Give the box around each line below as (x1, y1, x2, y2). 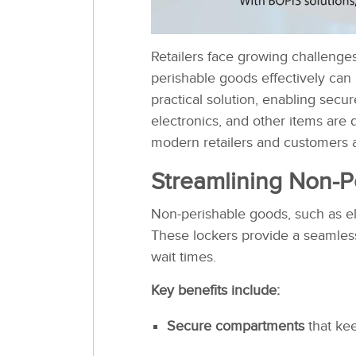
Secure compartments (167, 317, 304, 335)
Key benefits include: (151, 281, 280, 299)
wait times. (151, 248, 216, 265)
